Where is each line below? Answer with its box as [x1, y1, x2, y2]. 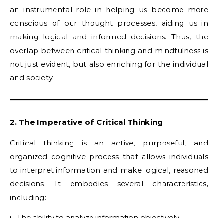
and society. [10, 73, 54, 82]
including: [10, 193, 46, 202]
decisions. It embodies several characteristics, [10, 179, 208, 188]
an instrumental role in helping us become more [10, 5, 208, 14]
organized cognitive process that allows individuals [10, 152, 208, 161]
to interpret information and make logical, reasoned [10, 165, 208, 175]
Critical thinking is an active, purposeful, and [10, 138, 208, 147]
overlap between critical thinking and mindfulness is [10, 46, 208, 55]
